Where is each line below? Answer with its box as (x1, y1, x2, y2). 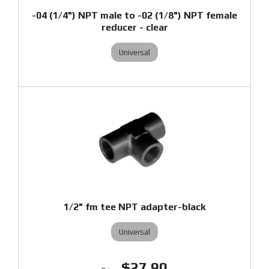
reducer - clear (101, 22, 168, 33)
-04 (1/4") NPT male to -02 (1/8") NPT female (32, 10, 237, 21)
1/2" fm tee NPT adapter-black (63, 201, 206, 213)
